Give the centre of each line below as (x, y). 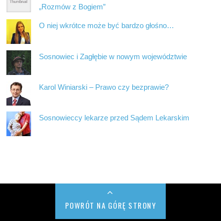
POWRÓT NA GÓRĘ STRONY (110, 205)
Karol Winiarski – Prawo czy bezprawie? (104, 87)
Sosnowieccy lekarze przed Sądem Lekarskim (114, 117)
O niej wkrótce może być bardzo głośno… (107, 26)
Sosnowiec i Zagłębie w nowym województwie (113, 56)
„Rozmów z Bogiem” (73, 7)
